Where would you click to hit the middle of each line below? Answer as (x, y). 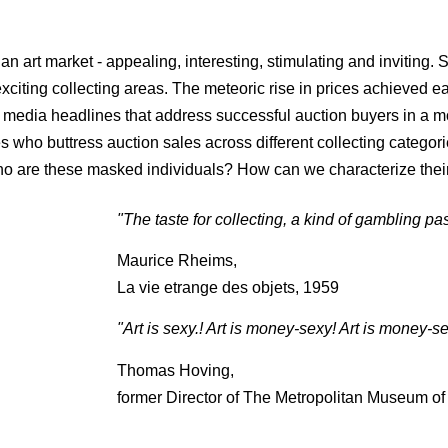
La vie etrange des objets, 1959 (228, 287)
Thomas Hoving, (176, 370)
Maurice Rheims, (177, 260)
